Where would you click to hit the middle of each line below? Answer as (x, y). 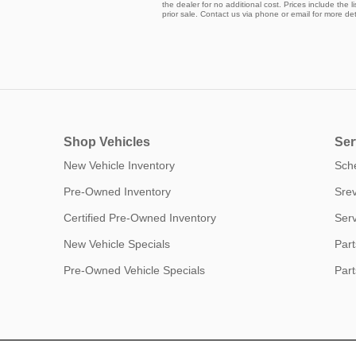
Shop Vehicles (107, 142)
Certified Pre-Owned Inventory (140, 218)
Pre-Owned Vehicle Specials (134, 270)
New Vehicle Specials (117, 244)
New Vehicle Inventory (119, 165)
